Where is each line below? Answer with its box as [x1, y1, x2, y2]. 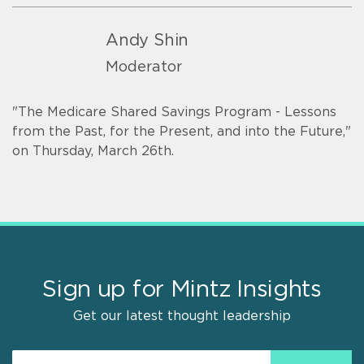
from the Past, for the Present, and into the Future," [12, 124, 351, 138]
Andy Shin [106, 32, 189, 50]
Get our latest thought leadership [73, 309, 291, 323]
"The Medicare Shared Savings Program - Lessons [12, 105, 336, 119]
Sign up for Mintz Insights [42, 278, 322, 301]
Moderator [106, 59, 182, 75]
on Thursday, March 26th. [12, 144, 174, 158]
